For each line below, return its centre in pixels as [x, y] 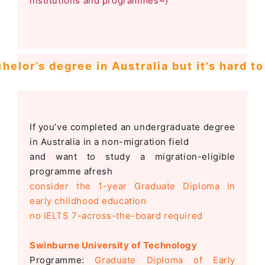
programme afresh [71, 172]
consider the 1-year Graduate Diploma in [132, 186]
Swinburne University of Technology [114, 245]
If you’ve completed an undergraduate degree [132, 127]
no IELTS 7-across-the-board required [116, 216]
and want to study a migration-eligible [132, 157]
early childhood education [88, 201]
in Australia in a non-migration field [109, 142]
